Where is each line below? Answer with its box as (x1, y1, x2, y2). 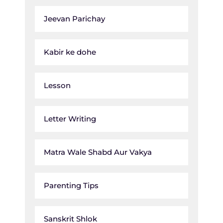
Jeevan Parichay (44, 13, 105, 23)
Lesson (44, 80, 71, 90)
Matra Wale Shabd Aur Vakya (44, 147, 152, 157)
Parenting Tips (44, 180, 99, 190)
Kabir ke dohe (44, 47, 96, 57)
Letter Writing (44, 113, 96, 123)
